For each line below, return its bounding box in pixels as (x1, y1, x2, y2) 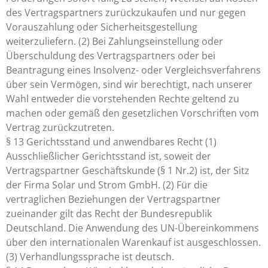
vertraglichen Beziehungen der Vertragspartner (6, 193, 221, 206)
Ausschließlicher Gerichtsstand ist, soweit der (6, 150, 211, 163)
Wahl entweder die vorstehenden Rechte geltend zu (6, 92, 239, 105)
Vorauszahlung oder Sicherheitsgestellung (6, 20, 197, 33)
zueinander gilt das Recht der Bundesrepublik (6, 207, 212, 220)
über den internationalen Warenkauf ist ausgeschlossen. (6, 236, 261, 249)
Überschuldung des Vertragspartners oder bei (6, 49, 215, 62)
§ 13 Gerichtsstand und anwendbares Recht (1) (6, 135, 217, 148)
